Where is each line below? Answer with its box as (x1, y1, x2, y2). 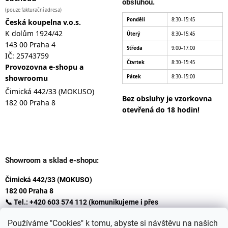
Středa (127, 44, 142, 51)
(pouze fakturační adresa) (5, 6, 62, 13)
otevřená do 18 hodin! (122, 104, 199, 115)
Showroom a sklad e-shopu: (5, 155, 99, 165)
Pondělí (127, 16, 145, 23)
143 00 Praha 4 (5, 39, 55, 49)
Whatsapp (5, 209, 38, 217)
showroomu (5, 73, 48, 83)
